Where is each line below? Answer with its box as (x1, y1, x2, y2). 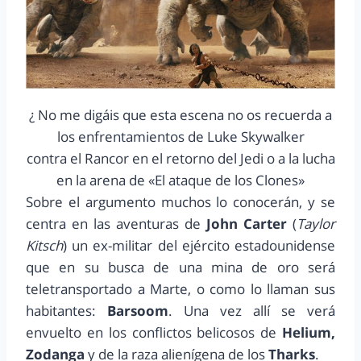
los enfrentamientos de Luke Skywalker (56, 127, 305, 147)
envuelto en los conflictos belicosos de (26, 323, 282, 342)
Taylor (297, 214, 335, 234)
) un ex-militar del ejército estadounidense (63, 236, 335, 255)
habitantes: (26, 301, 107, 321)
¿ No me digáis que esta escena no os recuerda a (29, 106, 332, 125)
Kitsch (26, 236, 63, 255)
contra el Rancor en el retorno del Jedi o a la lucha (26, 149, 335, 168)
